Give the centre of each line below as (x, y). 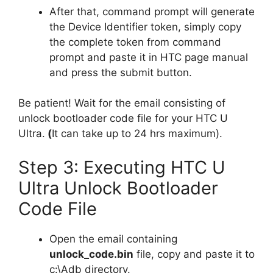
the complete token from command (135, 42)
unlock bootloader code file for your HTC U (123, 119)
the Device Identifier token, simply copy (145, 27)
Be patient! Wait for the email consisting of (122, 103)
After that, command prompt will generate (152, 11)
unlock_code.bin (91, 254)
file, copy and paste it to (194, 254)
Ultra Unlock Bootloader (118, 188)
